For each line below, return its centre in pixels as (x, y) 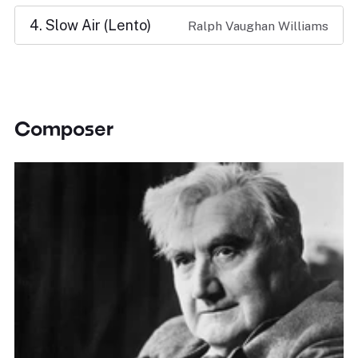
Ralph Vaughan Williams (258, 26)
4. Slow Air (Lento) (90, 25)
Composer (64, 128)
